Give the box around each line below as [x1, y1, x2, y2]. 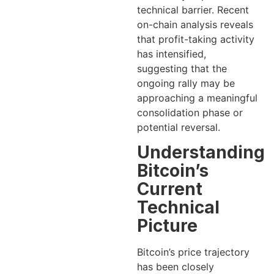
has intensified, [137, 48, 206, 60]
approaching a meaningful [137, 92, 257, 104]
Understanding [137, 142, 265, 163]
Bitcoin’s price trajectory [137, 246, 250, 259]
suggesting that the [137, 62, 227, 75]
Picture [137, 215, 198, 237]
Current [137, 179, 202, 200]
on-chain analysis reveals [137, 18, 253, 31]
